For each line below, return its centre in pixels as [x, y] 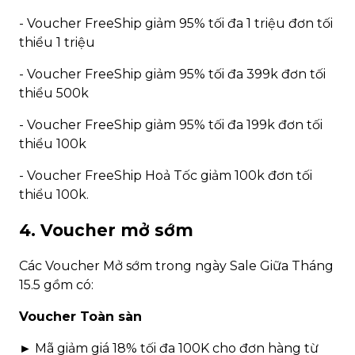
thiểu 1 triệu [57, 42]
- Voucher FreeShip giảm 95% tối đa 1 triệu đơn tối [176, 23]
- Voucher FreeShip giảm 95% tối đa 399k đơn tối [172, 74]
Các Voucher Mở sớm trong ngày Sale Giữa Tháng [176, 265]
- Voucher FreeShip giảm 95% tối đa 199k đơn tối [171, 124]
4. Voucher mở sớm [106, 231]
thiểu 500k [54, 93]
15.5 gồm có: [56, 284]
